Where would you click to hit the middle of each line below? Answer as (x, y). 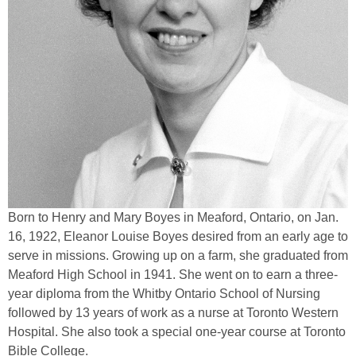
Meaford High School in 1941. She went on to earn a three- (173, 275)
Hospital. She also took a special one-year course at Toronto (177, 332)
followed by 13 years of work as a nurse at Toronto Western (173, 313)
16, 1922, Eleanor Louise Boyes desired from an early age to (178, 237)
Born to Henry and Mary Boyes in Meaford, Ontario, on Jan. (173, 218)
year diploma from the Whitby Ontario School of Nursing (164, 294)
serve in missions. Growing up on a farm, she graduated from (178, 256)
